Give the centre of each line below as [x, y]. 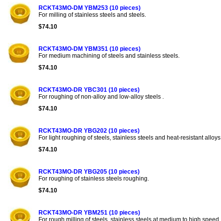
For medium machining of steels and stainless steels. [109, 55]
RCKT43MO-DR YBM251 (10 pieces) [89, 212]
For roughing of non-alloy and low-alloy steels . [101, 96]
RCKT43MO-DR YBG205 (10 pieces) [89, 171]
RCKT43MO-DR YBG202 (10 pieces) [89, 130]
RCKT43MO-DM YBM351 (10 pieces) [90, 49]
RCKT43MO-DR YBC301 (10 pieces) [89, 90]
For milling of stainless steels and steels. [92, 15]
